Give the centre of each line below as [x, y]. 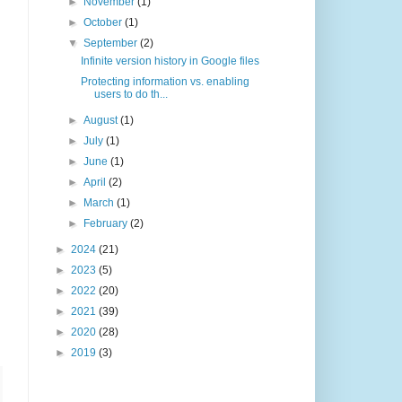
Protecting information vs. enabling [166, 82]
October [104, 23]
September [111, 44]
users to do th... [131, 95]
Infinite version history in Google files [170, 61]
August [101, 121]
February [106, 224]
